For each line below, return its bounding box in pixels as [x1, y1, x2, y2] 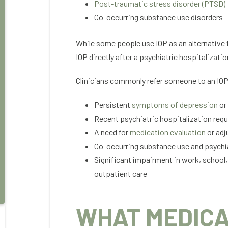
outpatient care [94, 168, 147, 178]
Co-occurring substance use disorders [94, 12, 224, 22]
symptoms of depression [132, 100, 218, 109]
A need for [94, 127, 130, 137]
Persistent [94, 100, 132, 109]
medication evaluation [130, 127, 206, 137]
